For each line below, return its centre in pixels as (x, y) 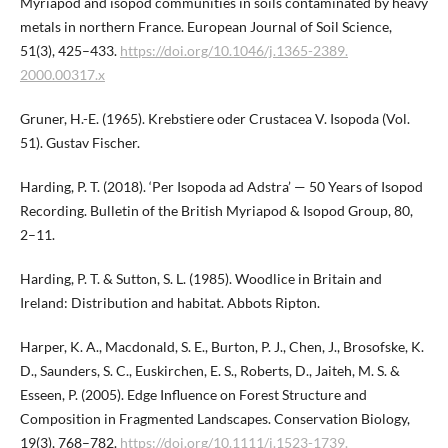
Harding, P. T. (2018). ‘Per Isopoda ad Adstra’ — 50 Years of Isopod (221, 187)
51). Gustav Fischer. (79, 143)
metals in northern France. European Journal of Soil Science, (205, 27)
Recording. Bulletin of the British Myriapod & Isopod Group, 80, (216, 211)
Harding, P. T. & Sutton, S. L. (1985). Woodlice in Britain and (200, 279)
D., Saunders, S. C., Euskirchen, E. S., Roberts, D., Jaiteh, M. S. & (209, 371)
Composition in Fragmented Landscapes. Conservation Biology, (214, 419)
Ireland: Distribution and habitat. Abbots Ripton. (169, 303)
